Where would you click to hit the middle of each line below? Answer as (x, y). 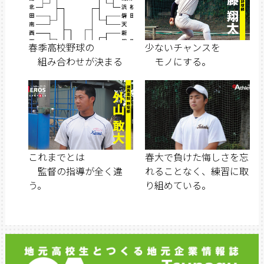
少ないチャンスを (183, 47)
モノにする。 (178, 61)
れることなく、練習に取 (197, 171)
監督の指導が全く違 (75, 171)
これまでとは (56, 157)
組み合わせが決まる (75, 61)
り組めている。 (178, 185)
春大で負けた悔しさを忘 (197, 157)
